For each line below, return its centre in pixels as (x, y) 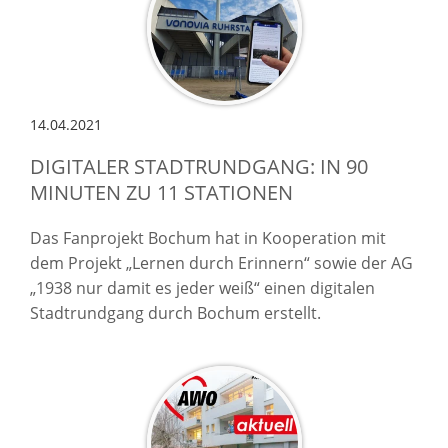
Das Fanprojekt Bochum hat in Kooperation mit (208, 237)
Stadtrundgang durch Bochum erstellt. (175, 312)
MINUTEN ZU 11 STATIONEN (161, 192)
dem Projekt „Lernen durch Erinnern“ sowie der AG (221, 262)
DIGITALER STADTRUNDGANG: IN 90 (199, 166)
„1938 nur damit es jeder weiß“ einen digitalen (202, 287)
